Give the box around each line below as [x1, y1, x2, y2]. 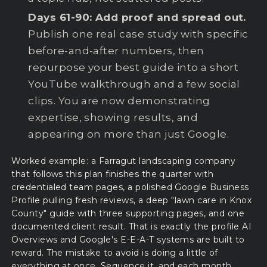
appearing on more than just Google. [28, 128, 229, 140]
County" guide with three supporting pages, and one [11, 207, 245, 219]
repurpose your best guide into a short [28, 61, 239, 73]
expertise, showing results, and [28, 111, 198, 123]
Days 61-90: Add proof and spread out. [28, 11, 246, 23]
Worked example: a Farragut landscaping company [11, 155, 236, 166]
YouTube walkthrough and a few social [28, 77, 240, 90]
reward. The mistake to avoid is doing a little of [11, 247, 218, 258]
